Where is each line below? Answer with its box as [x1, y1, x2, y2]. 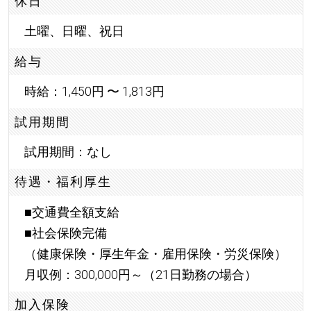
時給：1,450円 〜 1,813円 [24, 84, 165, 99]
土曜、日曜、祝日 [24, 24, 124, 39]
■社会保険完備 [24, 225, 107, 240]
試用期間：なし [24, 144, 112, 160]
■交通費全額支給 [24, 204, 119, 219]
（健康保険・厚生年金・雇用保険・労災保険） [24, 246, 287, 261]
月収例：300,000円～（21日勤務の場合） [24, 267, 257, 282]
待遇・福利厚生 [15, 174, 112, 190]
